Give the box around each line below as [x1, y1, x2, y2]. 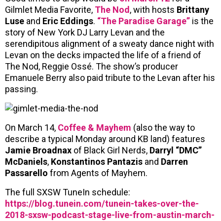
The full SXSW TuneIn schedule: [5, 186, 130, 197]
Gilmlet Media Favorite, [5, 4, 95, 15]
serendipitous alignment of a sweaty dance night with [5, 38, 214, 49]
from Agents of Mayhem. [48, 167, 147, 178]
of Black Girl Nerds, [72, 145, 149, 155]
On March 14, [5, 122, 58, 133]
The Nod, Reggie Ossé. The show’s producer [5, 61, 178, 72]
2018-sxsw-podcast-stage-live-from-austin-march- [5, 209, 215, 220]
